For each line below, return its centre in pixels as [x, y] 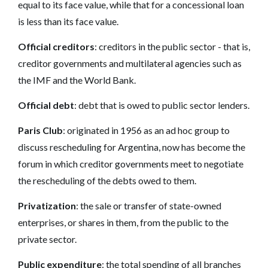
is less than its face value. [68, 21]
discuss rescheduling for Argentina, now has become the [132, 147]
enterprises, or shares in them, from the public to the [123, 222]
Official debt [46, 105]
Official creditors [56, 46]
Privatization [47, 205]
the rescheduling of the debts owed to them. [107, 180]
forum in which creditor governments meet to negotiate [131, 163]
